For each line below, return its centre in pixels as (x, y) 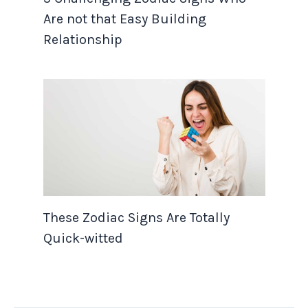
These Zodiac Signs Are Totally (136, 217)
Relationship (82, 40)
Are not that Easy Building (124, 19)
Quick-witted (83, 238)
